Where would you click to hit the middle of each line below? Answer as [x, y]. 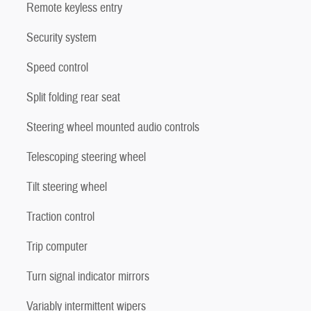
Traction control [60, 217]
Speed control [57, 67]
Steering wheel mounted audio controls [113, 127]
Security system [61, 37]
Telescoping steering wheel [86, 157]
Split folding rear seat [73, 97]
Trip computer [57, 246]
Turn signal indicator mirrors [88, 276]
